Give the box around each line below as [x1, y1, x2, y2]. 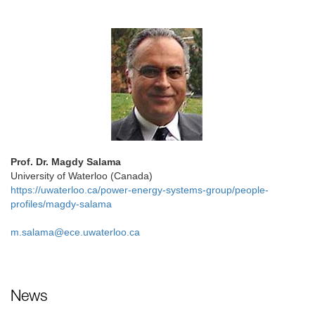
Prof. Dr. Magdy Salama [11, 156, 121, 167]
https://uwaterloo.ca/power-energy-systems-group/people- [11, 184, 269, 195]
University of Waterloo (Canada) [11, 170, 153, 181]
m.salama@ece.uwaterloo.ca [11, 226, 140, 238]
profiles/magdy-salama [11, 198, 112, 210]
